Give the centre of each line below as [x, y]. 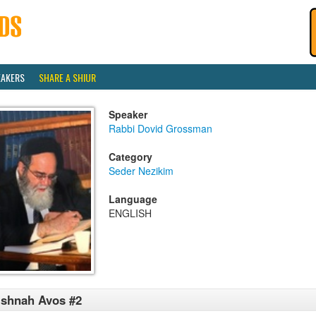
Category [130, 157]
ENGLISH [130, 213]
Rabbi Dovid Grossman [160, 128]
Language [133, 199]
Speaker [128, 114]
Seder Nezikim [141, 171]
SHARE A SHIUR [67, 77]
